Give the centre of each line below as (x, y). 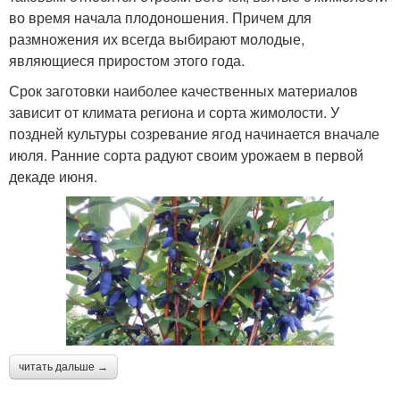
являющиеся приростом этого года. (127, 60)
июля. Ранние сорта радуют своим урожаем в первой (186, 154)
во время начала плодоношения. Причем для (160, 17)
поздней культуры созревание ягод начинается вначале (194, 133)
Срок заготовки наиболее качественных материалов (183, 90)
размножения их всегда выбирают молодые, (157, 38)
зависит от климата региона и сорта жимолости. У (174, 112)
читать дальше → (63, 367)
